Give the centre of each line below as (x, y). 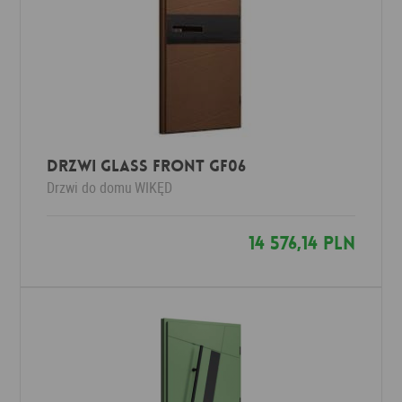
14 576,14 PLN (301, 243)
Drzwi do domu (90, 188)
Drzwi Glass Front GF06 (147, 166)
